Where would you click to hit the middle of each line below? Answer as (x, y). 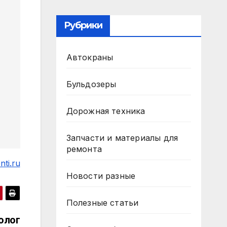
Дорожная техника (106, 111)
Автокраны (90, 57)
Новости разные (101, 176)
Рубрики (83, 25)
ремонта (84, 149)
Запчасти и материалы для (122, 138)
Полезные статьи (102, 203)
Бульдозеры (91, 84)
